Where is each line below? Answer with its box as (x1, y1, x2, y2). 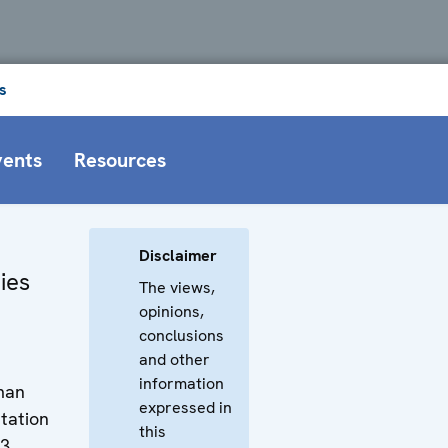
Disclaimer (139, 244, 217, 266)
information (139, 372, 224, 394)
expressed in (139, 396, 232, 418)
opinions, (139, 300, 204, 322)
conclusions (139, 324, 224, 346)
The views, (139, 276, 215, 298)
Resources (74, 146, 166, 173)
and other (139, 348, 210, 370)
